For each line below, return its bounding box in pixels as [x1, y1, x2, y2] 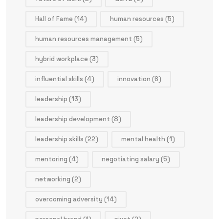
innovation [117, 74, 151, 83]
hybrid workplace [35, 54, 88, 63]
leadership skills [35, 134, 84, 143]
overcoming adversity [35, 195, 103, 203]
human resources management [35, 34, 132, 43]
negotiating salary [102, 154, 159, 163]
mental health [121, 134, 165, 143]
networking [35, 175, 70, 183]
